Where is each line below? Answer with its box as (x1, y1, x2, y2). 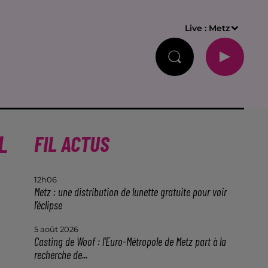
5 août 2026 (33, 224, 78, 234)
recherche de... (33, 248, 87, 261)
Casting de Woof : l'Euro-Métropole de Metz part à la (33, 234, 226, 248)
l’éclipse (33, 198, 62, 212)
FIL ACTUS (33, 130, 109, 156)
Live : (185, 23, 209, 33)
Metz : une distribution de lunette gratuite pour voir (33, 185, 227, 199)
